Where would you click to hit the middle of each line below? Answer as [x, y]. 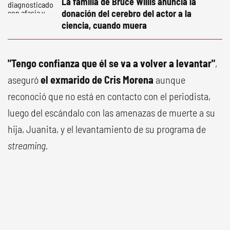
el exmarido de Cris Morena [97, 80]
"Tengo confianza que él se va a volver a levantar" [111, 63]
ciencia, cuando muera [104, 25]
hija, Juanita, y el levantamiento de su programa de [107, 129]
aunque [169, 80]
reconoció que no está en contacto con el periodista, [109, 96]
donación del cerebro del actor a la [127, 13]
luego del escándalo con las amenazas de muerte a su [111, 112]
